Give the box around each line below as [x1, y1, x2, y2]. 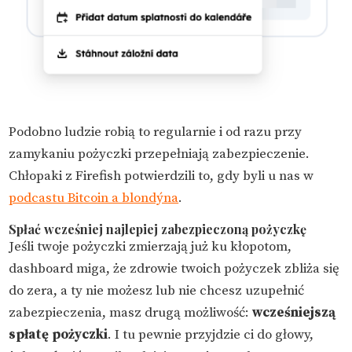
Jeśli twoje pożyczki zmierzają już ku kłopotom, [9, 237, 292, 255]
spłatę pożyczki [9, 325, 108, 343]
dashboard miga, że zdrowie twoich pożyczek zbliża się [9, 259, 340, 277]
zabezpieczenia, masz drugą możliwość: [9, 303, 253, 321]
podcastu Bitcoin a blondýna [9, 189, 179, 207]
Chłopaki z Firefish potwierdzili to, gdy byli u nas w [9, 167, 314, 185]
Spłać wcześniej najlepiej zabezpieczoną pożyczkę [9, 220, 307, 237]
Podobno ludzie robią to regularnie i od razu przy [9, 123, 302, 141]
